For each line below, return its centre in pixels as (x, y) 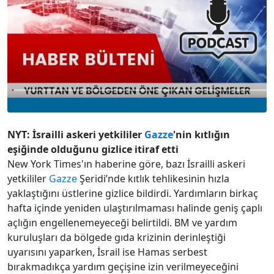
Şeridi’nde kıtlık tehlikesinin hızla (153, 179)
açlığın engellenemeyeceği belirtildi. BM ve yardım (122, 223)
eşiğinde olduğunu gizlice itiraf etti (93, 150)
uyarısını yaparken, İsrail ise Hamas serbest (107, 252)
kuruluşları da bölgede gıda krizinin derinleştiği (117, 238)
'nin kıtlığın (202, 135)
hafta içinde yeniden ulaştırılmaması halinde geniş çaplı (135, 208)
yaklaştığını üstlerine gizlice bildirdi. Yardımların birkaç (133, 194)
